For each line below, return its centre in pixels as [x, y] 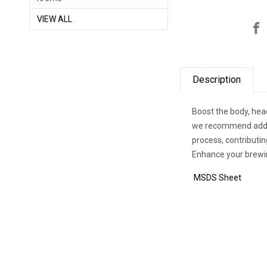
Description [217, 79]
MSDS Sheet [217, 177]
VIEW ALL [55, 19]
